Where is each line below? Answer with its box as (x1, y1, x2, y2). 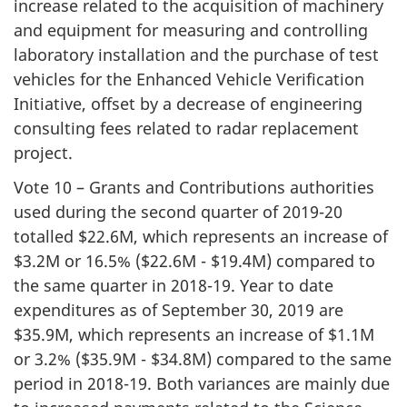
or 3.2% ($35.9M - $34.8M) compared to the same (14, 348, 392, 370)
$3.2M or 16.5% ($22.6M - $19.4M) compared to (14, 250, 375, 272)
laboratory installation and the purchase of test (14, 43, 379, 65)
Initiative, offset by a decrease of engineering (14, 92, 362, 114)
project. (14, 141, 73, 164)
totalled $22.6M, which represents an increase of (14, 225, 388, 247)
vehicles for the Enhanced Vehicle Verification (14, 67, 364, 90)
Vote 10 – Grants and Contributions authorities (14, 176, 374, 198)
